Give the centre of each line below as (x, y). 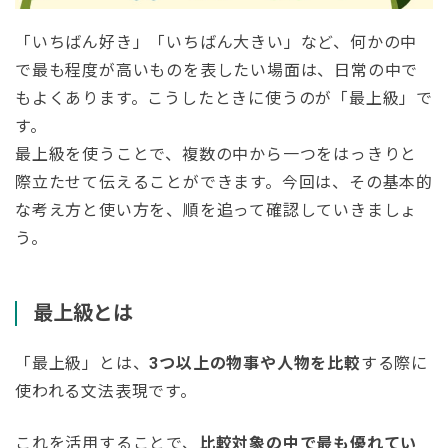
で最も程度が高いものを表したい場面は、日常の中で (217, 71)
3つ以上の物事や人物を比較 (255, 364)
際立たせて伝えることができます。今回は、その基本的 (224, 183)
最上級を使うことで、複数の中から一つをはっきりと (216, 155)
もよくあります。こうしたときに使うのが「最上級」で (224, 99)
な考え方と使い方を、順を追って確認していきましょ (216, 211)
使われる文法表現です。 (106, 392)
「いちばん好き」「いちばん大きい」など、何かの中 (216, 43)
